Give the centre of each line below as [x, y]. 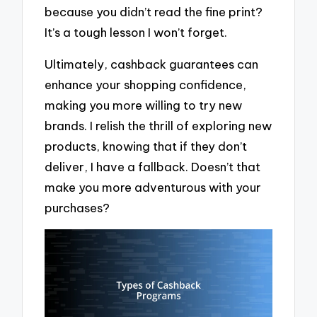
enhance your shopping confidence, [146, 84]
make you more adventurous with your [153, 187]
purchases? [77, 207]
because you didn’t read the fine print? [154, 12]
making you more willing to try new [144, 105]
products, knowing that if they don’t [146, 146]
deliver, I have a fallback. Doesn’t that [153, 166]
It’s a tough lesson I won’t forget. [136, 33]
